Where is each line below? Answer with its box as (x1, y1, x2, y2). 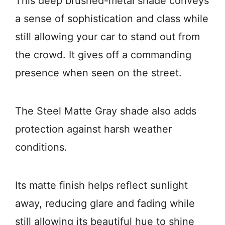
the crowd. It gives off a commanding (15, 49, 191, 61)
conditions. (15, 141, 67, 153)
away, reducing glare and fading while (15, 197, 195, 209)
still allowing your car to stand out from (15, 31, 200, 43)
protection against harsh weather (15, 123, 172, 135)
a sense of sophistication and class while (15, 13, 208, 25)
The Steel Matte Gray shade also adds (15, 105, 196, 117)
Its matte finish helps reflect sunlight (15, 179, 188, 191)
